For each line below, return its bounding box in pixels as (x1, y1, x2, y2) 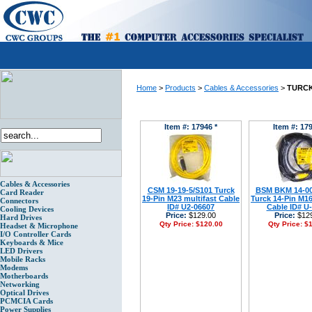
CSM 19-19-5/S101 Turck (147, 186, 235, 194)
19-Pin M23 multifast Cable (142, 194, 240, 203)
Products (165, 84, 196, 92)
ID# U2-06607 (167, 203, 214, 211)
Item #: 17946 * (164, 123, 217, 131)
